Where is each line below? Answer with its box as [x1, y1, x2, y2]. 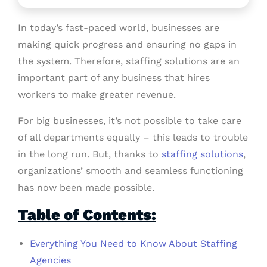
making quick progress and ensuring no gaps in [18, 38, 237, 50]
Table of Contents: [18, 205, 156, 223]
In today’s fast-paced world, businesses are [18, 21, 219, 33]
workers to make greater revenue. [18, 88, 176, 100]
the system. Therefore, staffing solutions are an [18, 55, 240, 67]
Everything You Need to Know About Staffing [30, 237, 237, 249]
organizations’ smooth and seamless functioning [18, 164, 243, 176]
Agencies [30, 254, 71, 266]
